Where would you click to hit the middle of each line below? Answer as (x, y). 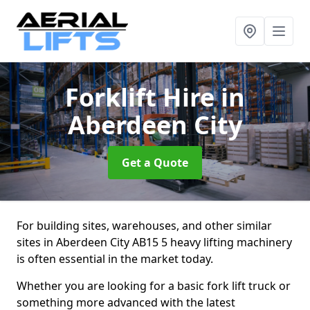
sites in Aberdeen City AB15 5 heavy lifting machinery (154, 242)
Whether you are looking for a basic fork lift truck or (154, 286)
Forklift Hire (143, 97)
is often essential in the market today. (115, 259)
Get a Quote (155, 163)
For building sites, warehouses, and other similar (144, 226)
